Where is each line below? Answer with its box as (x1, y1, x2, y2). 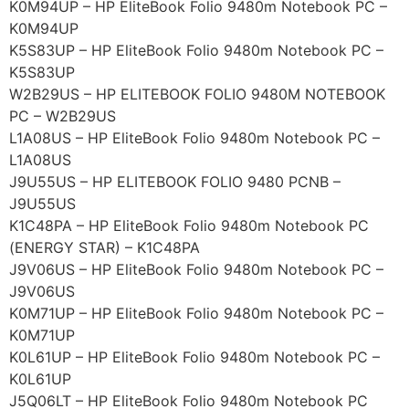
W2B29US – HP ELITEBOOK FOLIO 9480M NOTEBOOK (9, 85, 385, 104)
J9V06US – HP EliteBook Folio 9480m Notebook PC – (9, 260, 383, 279)
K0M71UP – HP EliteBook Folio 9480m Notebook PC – (9, 304, 383, 323)
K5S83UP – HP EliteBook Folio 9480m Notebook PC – (9, 41, 383, 60)
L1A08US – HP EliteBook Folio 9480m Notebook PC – (9, 129, 380, 148)
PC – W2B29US (9, 107, 116, 126)
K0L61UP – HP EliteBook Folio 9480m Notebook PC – (9, 348, 380, 367)
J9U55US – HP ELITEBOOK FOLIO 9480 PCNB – (9, 173, 341, 192)
